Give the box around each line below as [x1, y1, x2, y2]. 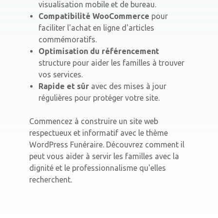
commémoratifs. [38, 35, 97, 44]
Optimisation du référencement [38, 47, 160, 56]
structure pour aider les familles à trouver [38, 58, 185, 68]
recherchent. [29, 175, 72, 184]
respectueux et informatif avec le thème [29, 128, 168, 138]
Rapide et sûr [38, 82, 90, 91]
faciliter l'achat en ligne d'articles [38, 23, 155, 33]
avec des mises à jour [89, 82, 167, 91]
